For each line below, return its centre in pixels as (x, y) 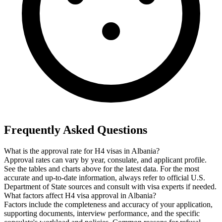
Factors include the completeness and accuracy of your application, (108, 205)
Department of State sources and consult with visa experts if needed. (110, 187)
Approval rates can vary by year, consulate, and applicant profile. (105, 160)
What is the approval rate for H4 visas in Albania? (82, 151)
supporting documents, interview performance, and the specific (102, 214)
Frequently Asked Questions (76, 130)
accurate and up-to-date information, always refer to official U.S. (105, 178)
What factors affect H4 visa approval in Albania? (80, 196)
